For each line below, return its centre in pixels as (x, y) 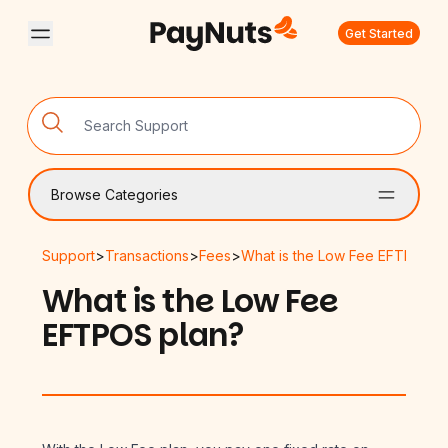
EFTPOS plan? (143, 335)
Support (68, 255)
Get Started (379, 33)
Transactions (147, 255)
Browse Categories (114, 194)
